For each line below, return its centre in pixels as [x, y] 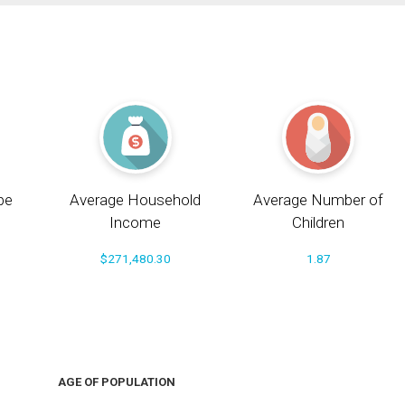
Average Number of [319, 200]
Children [319, 223]
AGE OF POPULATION [116, 382]
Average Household [136, 200]
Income [136, 223]
